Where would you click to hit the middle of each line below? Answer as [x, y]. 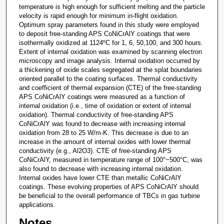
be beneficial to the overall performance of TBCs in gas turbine [109, 196]
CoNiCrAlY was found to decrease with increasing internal [102, 124]
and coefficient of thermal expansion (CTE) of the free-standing [110, 88]
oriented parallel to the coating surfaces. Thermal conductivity [108, 79]
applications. [37, 205]
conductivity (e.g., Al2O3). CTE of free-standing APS [95, 151]
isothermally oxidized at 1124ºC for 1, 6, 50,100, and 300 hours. [111, 43]
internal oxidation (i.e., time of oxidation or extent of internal [105, 106]
